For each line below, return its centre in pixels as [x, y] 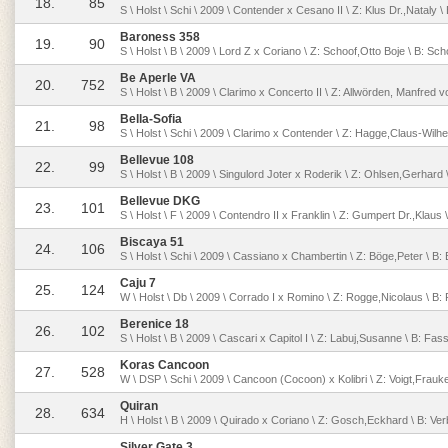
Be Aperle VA [158, 78]
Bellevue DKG [160, 201]
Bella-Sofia [151, 119]
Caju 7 [138, 283]
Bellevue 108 [157, 160]
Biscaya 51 [152, 242]
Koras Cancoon [164, 365]
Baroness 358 [160, 37]
